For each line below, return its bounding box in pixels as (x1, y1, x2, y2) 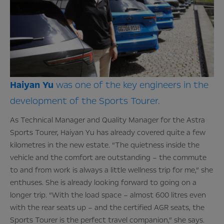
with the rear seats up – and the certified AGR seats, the (10, 202, 204, 213)
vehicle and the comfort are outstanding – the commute (10, 152, 206, 163)
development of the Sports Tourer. (10, 94, 160, 108)
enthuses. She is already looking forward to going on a (10, 177, 196, 188)
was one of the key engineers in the (53, 78, 208, 92)
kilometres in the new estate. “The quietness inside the (10, 140, 199, 150)
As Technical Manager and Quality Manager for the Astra (10, 115, 205, 125)
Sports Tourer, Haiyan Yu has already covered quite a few (10, 127, 205, 138)
